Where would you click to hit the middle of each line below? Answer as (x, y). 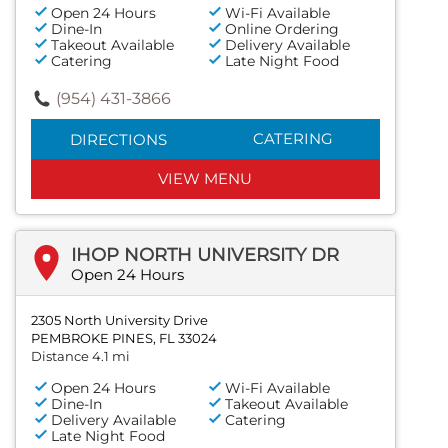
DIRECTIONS (118, 139)
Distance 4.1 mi (80, 355)
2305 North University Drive (119, 319)
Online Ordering (282, 28)
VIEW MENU (205, 178)
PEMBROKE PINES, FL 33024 (124, 337)
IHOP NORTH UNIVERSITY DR (205, 254)
